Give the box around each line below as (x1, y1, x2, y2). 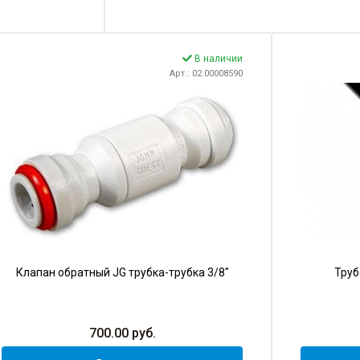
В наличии (192, 53, 243, 65)
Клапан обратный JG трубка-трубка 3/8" (15, 266, 229, 280)
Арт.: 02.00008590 (170, 68, 243, 80)
